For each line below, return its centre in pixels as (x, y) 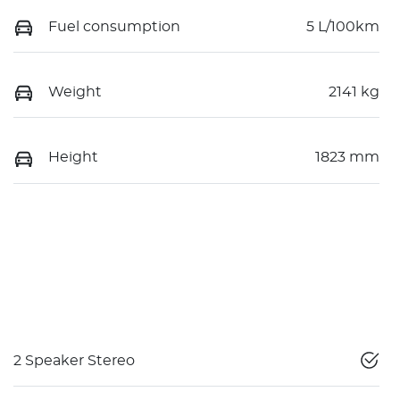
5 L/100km (343, 26)
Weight (75, 92)
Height (73, 158)
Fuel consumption (114, 26)
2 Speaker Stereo (74, 360)
